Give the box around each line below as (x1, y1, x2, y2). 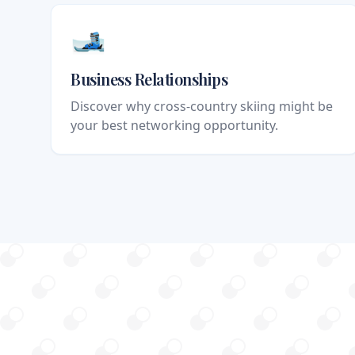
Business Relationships (71, 68, 227, 90)
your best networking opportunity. (71, 116, 278, 135)
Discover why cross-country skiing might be (71, 97, 333, 116)
